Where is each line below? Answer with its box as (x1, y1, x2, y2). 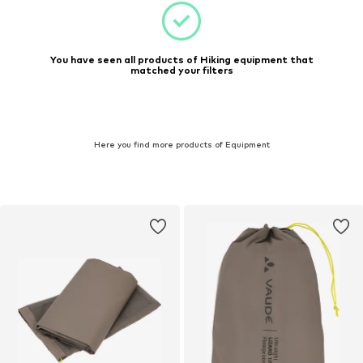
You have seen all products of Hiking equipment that (49, 53, 314, 66)
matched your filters (130, 64, 233, 76)
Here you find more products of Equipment (93, 139, 270, 149)
